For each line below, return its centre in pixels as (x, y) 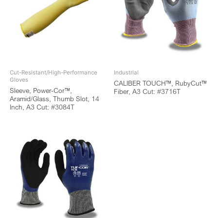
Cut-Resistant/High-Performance (54, 73)
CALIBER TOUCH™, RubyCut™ (160, 83)
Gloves (19, 80)
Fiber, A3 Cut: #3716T (147, 91)
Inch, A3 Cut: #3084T (42, 107)
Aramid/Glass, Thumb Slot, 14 (54, 99)
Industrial (126, 73)
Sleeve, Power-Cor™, (41, 90)
